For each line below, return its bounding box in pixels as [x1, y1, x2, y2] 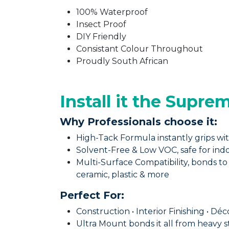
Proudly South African [76, 56, 170, 66]
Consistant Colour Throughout [76, 44, 203, 54]
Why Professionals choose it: [60, 135, 217, 148]
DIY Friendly [76, 32, 128, 41]
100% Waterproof [76, 7, 148, 17]
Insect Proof [76, 19, 128, 29]
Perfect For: [60, 209, 124, 222]
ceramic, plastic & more [76, 190, 169, 200]
